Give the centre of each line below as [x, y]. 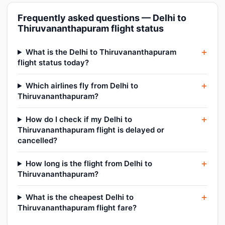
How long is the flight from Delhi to [89, 163]
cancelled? [37, 140]
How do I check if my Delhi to [79, 119]
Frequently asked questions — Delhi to [102, 18]
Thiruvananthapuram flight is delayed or [91, 130]
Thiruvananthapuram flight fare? [77, 208]
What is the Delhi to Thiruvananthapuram [101, 52]
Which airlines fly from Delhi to [82, 86]
